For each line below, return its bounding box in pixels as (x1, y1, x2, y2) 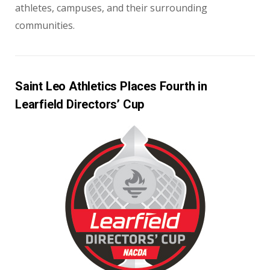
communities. (15, 18, 75, 32)
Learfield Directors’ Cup (15, 96, 145, 111)
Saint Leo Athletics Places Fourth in (15, 78, 207, 93)
